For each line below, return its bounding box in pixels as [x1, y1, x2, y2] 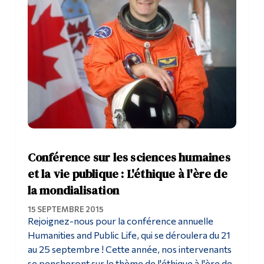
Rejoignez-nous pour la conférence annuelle [27, 214, 213, 226]
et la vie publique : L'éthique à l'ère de [27, 165, 227, 182]
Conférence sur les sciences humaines [27, 148, 230, 166]
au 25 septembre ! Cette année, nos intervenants [27, 243, 232, 255]
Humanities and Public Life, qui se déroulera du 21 [27, 229, 230, 240]
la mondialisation [27, 181, 119, 199]
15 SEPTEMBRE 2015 [27, 204, 104, 214]
